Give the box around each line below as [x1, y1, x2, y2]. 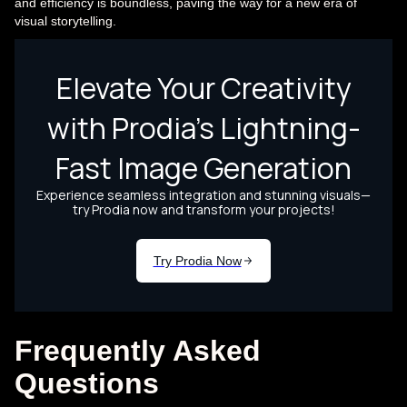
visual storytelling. [15, 13, 116, 28]
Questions [15, 366, 159, 400]
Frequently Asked [15, 333, 261, 367]
